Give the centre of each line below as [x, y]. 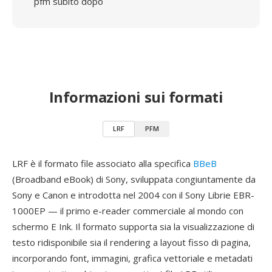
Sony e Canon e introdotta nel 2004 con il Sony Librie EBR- [133, 195]
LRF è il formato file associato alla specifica [103, 163]
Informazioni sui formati [136, 97]
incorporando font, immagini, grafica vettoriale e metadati [132, 258]
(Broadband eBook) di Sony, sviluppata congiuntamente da [134, 179]
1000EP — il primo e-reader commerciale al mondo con [128, 211]
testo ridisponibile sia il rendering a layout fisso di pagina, [131, 242]
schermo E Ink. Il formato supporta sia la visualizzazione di [133, 226]
